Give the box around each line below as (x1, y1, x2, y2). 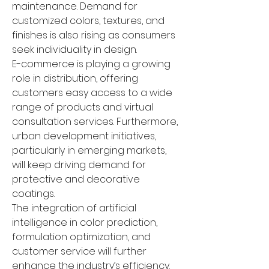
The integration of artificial (12, 201, 136, 215)
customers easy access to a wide (12, 86, 172, 100)
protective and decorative (12, 172, 140, 186)
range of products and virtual (12, 100, 153, 114)
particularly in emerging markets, (12, 144, 166, 157)
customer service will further (12, 244, 147, 258)
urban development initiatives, (12, 129, 156, 143)
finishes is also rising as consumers (12, 28, 175, 42)
